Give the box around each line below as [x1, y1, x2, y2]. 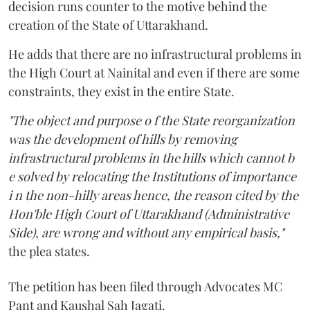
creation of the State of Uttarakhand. [8, 16, 208, 33]
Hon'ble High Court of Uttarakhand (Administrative [8, 205, 289, 222]
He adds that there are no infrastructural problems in [8, 45, 302, 62]
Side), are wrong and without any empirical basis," [8, 224, 284, 241]
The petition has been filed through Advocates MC [8, 277, 282, 295]
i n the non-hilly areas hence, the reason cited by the [8, 186, 298, 203]
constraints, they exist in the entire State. [8, 82, 235, 100]
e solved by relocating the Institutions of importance [8, 167, 296, 185]
